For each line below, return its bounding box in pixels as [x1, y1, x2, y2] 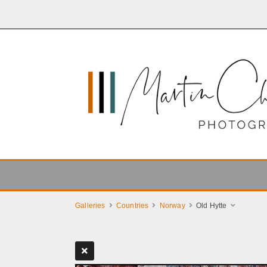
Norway [159, 201, 185, 210]
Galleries [75, 201, 105, 210]
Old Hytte [195, 201, 227, 210]
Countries [116, 201, 149, 210]
